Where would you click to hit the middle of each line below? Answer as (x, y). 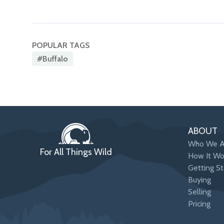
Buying (199, 180)
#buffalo (52, 58)
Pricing (199, 204)
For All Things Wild (76, 152)
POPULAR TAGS (61, 45)
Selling (199, 192)
